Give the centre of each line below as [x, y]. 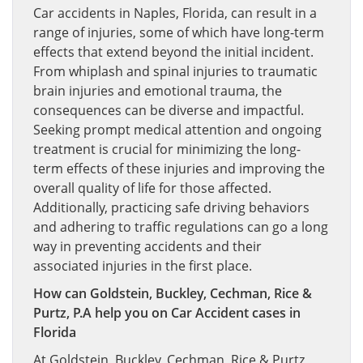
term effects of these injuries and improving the [179, 169]
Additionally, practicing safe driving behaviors [171, 207]
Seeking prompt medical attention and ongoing [177, 130]
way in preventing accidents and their [147, 246]
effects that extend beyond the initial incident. [173, 52]
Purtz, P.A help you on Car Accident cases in [167, 313]
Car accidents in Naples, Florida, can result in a [175, 13]
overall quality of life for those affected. [152, 188]
